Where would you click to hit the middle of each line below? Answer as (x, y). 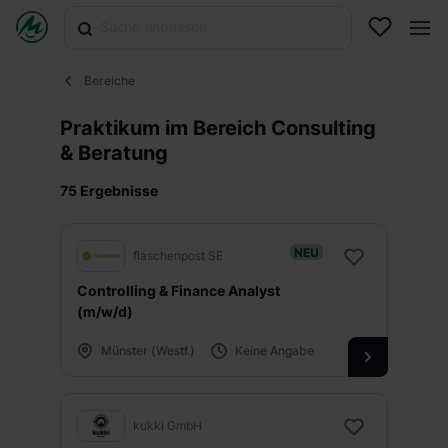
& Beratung (114, 153)
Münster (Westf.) (148, 350)
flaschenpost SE (178, 255)
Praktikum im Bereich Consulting (218, 128)
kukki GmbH (167, 425)
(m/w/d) (105, 311)
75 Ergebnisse (109, 190)
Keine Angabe (274, 350)
